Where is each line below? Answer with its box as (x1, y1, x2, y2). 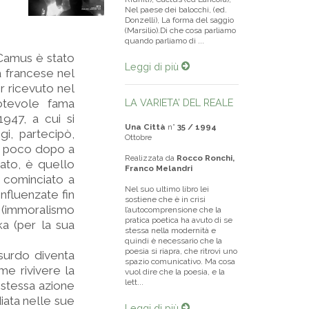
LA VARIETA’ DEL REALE (125, 97, 233, 108)
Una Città (125, 122, 166, 132)
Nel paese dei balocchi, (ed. (125, 5, 227, 14)
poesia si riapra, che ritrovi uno (125, 246, 237, 256)
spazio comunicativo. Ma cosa (125, 257, 235, 266)
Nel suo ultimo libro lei (125, 184, 209, 194)
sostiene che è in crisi (125, 195, 206, 204)
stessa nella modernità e (125, 226, 216, 235)
